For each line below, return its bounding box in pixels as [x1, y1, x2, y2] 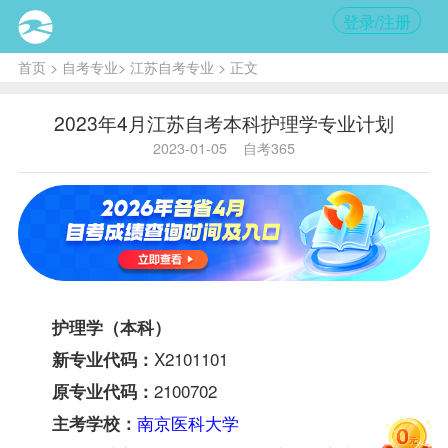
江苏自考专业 [129, 56, 214, 77]
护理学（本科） [51, 314, 171, 339]
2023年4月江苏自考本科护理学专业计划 [54, 108, 394, 136]
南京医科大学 [136, 409, 239, 435]
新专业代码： [51, 346, 154, 371]
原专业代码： [51, 378, 154, 403]
